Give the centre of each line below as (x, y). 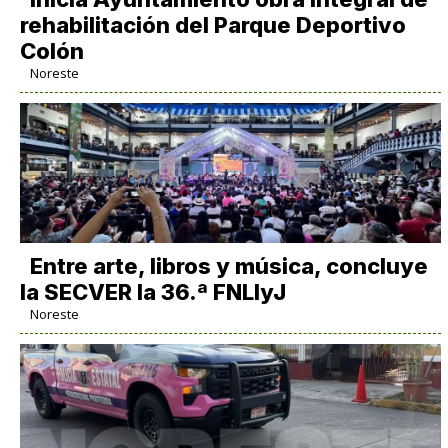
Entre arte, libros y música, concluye (228, 265)
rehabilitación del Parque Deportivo (212, 24)
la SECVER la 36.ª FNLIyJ (152, 291)
